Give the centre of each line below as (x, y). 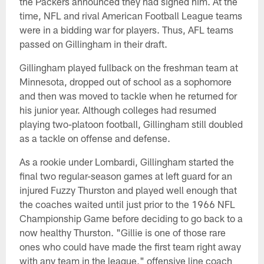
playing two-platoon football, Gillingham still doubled (131, 124)
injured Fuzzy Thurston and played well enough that (128, 190)
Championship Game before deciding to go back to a (131, 218)
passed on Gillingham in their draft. (93, 44)
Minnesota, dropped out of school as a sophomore (125, 82)
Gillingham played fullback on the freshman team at (128, 67)
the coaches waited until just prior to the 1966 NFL (127, 204)
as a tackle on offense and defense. (95, 138)
